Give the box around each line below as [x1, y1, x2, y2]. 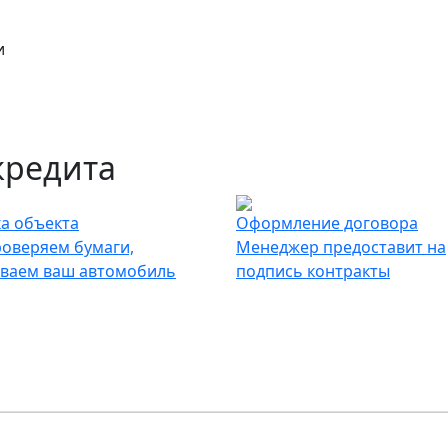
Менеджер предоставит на [236, 236, 446, 259]
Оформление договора [236, 212, 418, 235]
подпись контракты [236, 260, 390, 283]
